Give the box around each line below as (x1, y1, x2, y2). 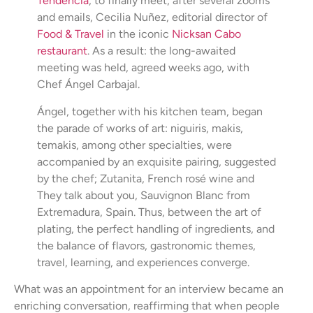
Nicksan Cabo (171, 27, 241, 41)
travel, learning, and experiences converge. (36, 255, 249, 269)
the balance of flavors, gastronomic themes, (36, 238, 256, 252)
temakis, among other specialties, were (36, 138, 232, 152)
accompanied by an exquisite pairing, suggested (36, 154, 276, 168)
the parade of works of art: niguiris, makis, (36, 121, 243, 135)
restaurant (36, 44, 87, 58)
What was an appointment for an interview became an (14, 282, 284, 296)
